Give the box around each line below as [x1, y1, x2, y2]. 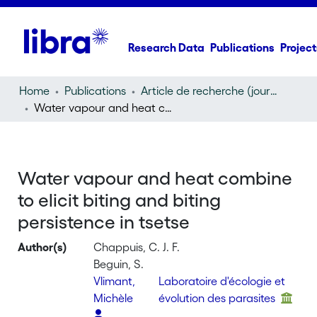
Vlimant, [93, 275, 136, 287]
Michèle [93, 292, 137, 304]
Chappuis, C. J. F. [93, 241, 180, 253]
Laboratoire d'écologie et [158, 275, 285, 287]
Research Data [128, 41, 205, 54]
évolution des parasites [158, 292, 278, 304]
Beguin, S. [93, 258, 144, 270]
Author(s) [18, 241, 68, 253]
